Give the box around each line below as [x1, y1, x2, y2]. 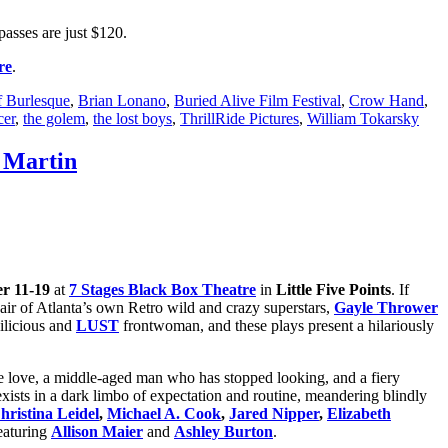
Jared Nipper [229, 405, 319, 423]
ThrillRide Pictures [180, 110, 299, 128]
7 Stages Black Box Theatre [69, 281, 256, 299]
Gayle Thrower [334, 299, 438, 317]
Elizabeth [327, 405, 391, 423]
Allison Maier [51, 423, 143, 441]
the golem [23, 110, 85, 128]
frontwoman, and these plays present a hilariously [119, 317, 434, 335]
